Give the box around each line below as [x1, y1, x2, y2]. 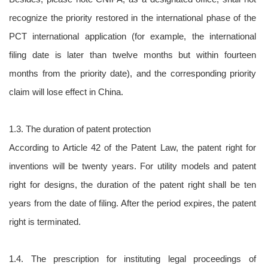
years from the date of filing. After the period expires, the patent [9, 198, 256, 208]
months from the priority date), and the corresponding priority [9, 68, 256, 78]
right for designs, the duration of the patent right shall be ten [9, 179, 256, 190]
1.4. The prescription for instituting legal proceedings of [9, 254, 256, 264]
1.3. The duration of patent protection [9, 124, 151, 134]
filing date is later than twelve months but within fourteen [9, 50, 256, 60]
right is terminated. [9, 217, 81, 227]
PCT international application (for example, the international [9, 31, 256, 41]
